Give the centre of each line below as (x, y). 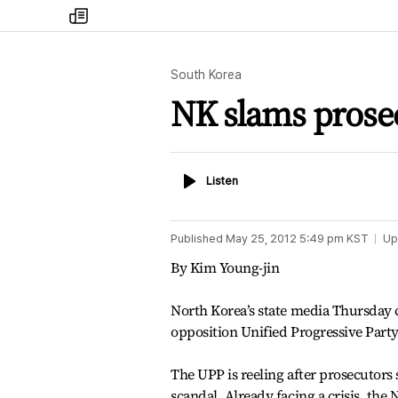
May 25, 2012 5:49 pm (285, 239)
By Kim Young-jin (225, 267)
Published (197, 239)
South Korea (206, 75)
